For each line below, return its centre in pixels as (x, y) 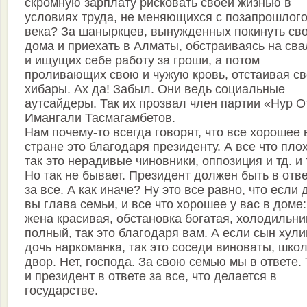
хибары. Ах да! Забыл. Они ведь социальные (155, 89)
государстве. (61, 291)
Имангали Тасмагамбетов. (100, 118)
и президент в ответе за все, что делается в (151, 277)
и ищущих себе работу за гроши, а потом (142, 61)
